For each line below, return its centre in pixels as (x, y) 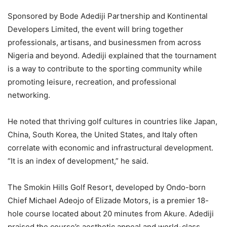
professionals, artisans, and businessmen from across (104, 43)
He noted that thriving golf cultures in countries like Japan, (112, 122)
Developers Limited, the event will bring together (96, 29)
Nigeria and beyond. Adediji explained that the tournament (112, 56)
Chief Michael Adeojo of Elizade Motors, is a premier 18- (108, 201)
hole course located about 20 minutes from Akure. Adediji (111, 214)
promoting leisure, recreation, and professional (92, 82)
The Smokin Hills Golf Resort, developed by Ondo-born (107, 187)
